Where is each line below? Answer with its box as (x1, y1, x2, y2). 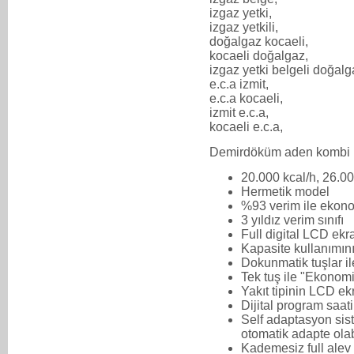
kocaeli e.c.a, (209, 119, 283, 134)
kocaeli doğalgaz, (209, 48, 311, 62)
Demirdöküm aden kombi (209, 145, 350, 159)
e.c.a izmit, (209, 77, 269, 91)
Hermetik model (241, 184, 330, 198)
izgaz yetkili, (209, 20, 281, 34)
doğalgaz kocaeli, (209, 34, 311, 48)
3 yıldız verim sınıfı (241, 213, 344, 227)
